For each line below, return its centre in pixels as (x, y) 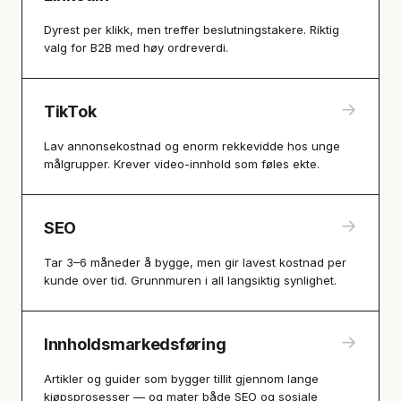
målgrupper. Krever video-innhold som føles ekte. (182, 164)
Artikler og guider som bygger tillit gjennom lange (181, 379)
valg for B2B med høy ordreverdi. (136, 47)
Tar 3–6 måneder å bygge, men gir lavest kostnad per (195, 262)
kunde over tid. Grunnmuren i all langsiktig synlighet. (190, 280)
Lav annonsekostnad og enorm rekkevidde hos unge (192, 146)
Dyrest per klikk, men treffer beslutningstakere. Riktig (192, 30)
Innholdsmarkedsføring (135, 344)
